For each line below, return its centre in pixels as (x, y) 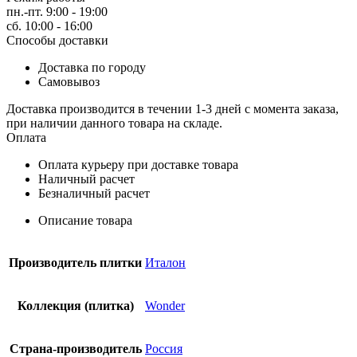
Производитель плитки (75, 262)
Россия (164, 348)
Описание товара (85, 220)
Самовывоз (69, 81)
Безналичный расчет (94, 193)
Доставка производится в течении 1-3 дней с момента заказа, (173, 108)
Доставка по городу (92, 67)
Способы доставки (57, 40)
